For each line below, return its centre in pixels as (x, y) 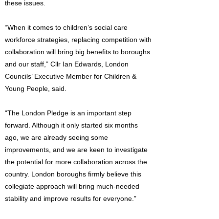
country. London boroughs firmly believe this (73, 174)
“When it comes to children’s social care (66, 27)
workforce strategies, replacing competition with (78, 40)
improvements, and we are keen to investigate (76, 150)
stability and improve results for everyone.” (71, 198)
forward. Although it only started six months (71, 125)
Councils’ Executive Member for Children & (71, 76)
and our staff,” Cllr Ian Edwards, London (67, 64)
